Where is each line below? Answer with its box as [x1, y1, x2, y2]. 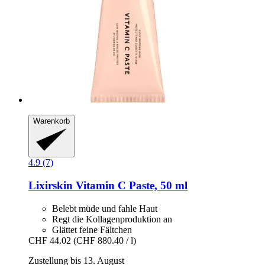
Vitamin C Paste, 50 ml [73, 179, 188, 192]
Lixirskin [28, 179, 73, 192]
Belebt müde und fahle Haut [52, 203, 157, 214]
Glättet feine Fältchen [52, 224, 132, 235]
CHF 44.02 [28, 235, 71, 245]
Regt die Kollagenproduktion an [52, 214, 172, 224]
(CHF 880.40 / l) [73, 235, 136, 245]
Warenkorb [33, 116, 70, 125]
